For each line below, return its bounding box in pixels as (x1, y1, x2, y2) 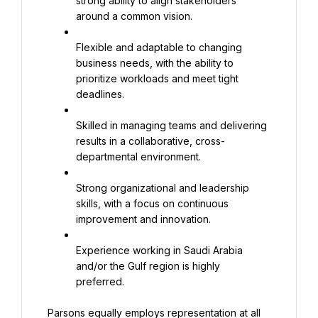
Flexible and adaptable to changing (76, 41, 242, 53)
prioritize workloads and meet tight (76, 72, 238, 84)
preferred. (76, 275, 124, 287)
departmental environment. (76, 150, 201, 163)
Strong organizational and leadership (76, 182, 249, 194)
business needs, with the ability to (76, 57, 234, 69)
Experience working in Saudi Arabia (76, 244, 243, 256)
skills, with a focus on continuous (76, 197, 229, 209)
